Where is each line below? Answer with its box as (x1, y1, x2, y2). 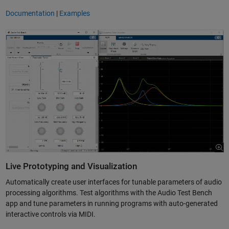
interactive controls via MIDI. (5, 210, 96, 219)
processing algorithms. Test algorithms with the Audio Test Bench (5, 189, 212, 197)
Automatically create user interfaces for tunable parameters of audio (5, 178, 222, 187)
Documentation (5, 9, 55, 17)
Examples (59, 9, 90, 17)
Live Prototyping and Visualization (5, 161, 137, 171)
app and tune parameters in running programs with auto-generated (5, 199, 218, 208)
